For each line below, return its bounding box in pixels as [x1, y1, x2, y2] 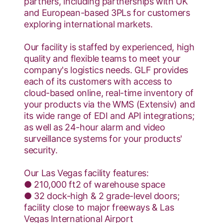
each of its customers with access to [24, 76, 173, 87]
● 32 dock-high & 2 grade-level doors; [24, 191, 180, 201]
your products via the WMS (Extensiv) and [24, 99, 195, 110]
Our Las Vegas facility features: [24, 168, 149, 178]
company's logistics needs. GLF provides [24, 65, 188, 75]
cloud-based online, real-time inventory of [24, 88, 194, 98]
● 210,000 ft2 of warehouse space [24, 179, 165, 190]
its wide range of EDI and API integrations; [24, 111, 195, 121]
